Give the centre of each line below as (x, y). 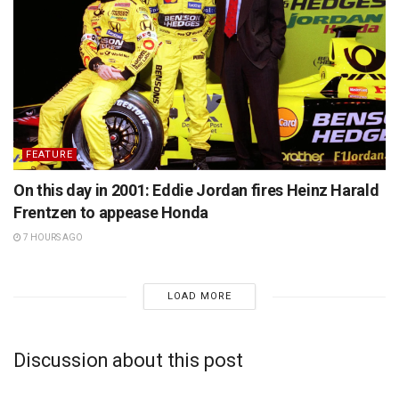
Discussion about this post (128, 360)
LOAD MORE (199, 297)
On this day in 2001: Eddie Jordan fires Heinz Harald (196, 191)
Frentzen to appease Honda (111, 213)
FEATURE (49, 155)
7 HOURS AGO (52, 238)
